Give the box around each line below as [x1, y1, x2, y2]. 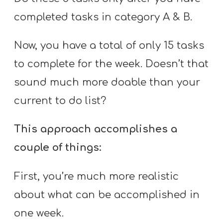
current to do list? [14, 95, 107, 107]
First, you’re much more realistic [14, 170, 179, 182]
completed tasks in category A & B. [14, 11, 193, 23]
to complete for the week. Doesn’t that [14, 58, 209, 70]
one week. [14, 207, 64, 219]
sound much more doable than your [14, 77, 201, 89]
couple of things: [14, 142, 102, 154]
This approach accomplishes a [14, 123, 178, 135]
